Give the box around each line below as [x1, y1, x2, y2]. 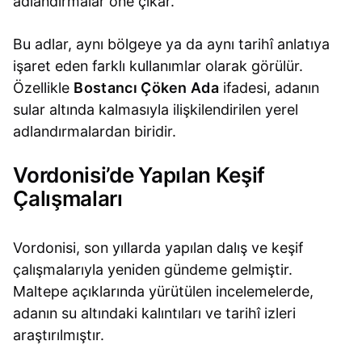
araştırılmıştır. [13, 326, 105, 343]
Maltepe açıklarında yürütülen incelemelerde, [13, 282, 314, 300]
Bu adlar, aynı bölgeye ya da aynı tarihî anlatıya [13, 35, 330, 53]
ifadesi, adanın [219, 78, 320, 96]
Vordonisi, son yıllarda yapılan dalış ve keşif [13, 238, 304, 256]
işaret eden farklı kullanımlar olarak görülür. [13, 57, 304, 74]
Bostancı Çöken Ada [74, 78, 220, 96]
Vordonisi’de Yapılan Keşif [13, 162, 266, 188]
